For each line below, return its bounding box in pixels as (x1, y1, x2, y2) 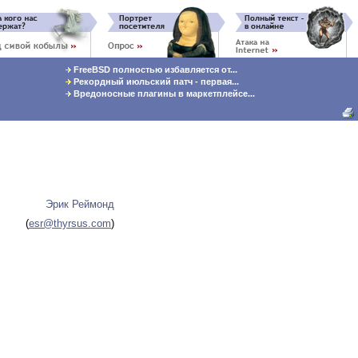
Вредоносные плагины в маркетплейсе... (71, 89, 256, 98)
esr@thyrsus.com (29, 217, 111, 229)
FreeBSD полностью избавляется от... (71, 65, 238, 74)
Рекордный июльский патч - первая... (71, 77, 240, 86)
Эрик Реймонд (46, 198, 114, 210)
